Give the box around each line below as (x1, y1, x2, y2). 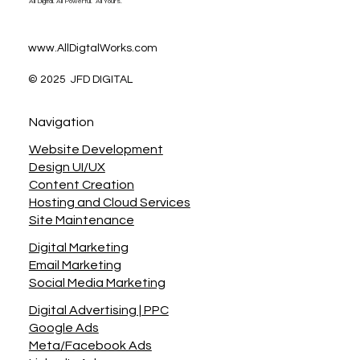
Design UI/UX (28, 161, 105, 174)
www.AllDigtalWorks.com (28, 43, 158, 55)
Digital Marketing (28, 241, 129, 255)
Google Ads (28, 321, 99, 335)
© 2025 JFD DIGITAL (28, 74, 133, 86)
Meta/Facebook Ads (28, 339, 152, 353)
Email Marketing (28, 259, 121, 272)
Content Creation (28, 178, 134, 192)
